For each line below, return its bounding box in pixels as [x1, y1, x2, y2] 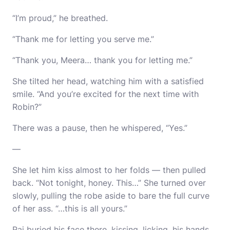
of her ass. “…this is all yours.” [12, 203, 127, 214]
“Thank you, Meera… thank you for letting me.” [12, 55, 193, 65]
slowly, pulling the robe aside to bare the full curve [12, 190, 209, 201]
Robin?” [12, 102, 42, 112]
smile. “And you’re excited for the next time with [12, 89, 199, 99]
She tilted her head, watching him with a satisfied [12, 76, 204, 86]
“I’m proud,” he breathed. [12, 13, 108, 23]
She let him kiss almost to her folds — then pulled [12, 165, 206, 175]
